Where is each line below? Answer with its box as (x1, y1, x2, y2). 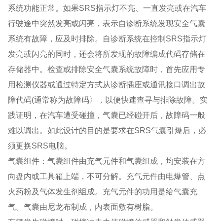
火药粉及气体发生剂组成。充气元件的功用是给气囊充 (8, 186, 198, 196)
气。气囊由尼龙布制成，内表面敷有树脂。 (8, 202, 158, 211)
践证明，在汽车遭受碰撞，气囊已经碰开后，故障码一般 (8, 110, 206, 119)
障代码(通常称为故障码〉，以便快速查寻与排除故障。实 (8, 95, 208, 104)
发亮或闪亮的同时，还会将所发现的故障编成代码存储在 (8, 49, 206, 58)
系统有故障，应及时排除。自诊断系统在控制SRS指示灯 (8, 34, 207, 43)
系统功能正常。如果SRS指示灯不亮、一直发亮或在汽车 (8, 3, 207, 12)
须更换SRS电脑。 (8, 141, 73, 150)
